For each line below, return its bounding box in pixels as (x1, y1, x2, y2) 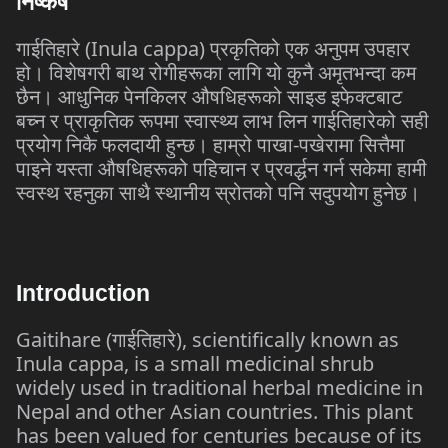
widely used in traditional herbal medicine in (16, 374, 423, 401)
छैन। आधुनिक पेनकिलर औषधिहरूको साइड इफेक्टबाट (16, 83, 402, 110)
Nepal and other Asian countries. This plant (16, 398, 413, 425)
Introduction (16, 280, 150, 306)
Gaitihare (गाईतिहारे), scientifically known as (16, 326, 399, 353)
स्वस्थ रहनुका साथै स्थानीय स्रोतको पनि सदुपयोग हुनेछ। (16, 179, 420, 206)
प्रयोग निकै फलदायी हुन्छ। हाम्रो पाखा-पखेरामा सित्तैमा (16, 131, 405, 158)
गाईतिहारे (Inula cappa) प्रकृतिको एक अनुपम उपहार (16, 35, 410, 62)
